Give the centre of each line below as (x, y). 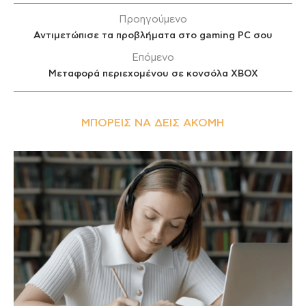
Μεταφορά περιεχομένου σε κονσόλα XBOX (153, 74)
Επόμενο (153, 58)
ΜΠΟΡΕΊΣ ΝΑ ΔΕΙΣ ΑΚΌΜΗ (153, 123)
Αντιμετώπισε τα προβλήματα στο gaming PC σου (153, 36)
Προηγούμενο (153, 20)
